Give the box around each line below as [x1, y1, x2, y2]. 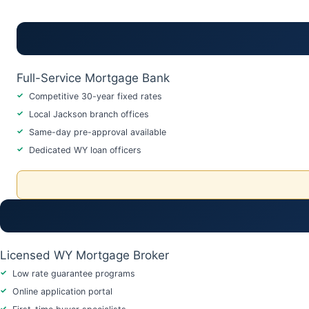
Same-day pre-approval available [29, 126, 166, 137]
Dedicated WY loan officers [29, 144, 141, 155]
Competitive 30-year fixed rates [29, 90, 162, 101]
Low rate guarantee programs [12, 268, 135, 279]
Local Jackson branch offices [29, 108, 149, 119]
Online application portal [12, 286, 112, 297]
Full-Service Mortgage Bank [17, 70, 170, 85]
